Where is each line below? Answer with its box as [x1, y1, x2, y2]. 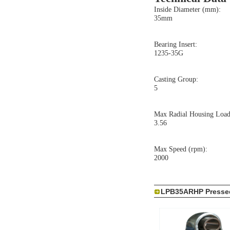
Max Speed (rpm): [154, 145, 207, 153]
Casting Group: [154, 75, 198, 83]
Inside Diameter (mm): [154, 5, 221, 13]
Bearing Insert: [154, 40, 197, 48]
